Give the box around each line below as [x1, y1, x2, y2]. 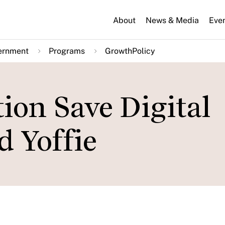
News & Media [146, 15, 199, 25]
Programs [49, 46, 85, 56]
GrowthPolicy [105, 46, 155, 56]
